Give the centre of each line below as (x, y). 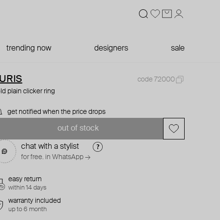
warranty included (35, 201)
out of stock (78, 129)
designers (111, 49)
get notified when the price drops (57, 112)
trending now (29, 49)
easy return (25, 179)
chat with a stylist (50, 147)
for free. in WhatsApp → (56, 157)
